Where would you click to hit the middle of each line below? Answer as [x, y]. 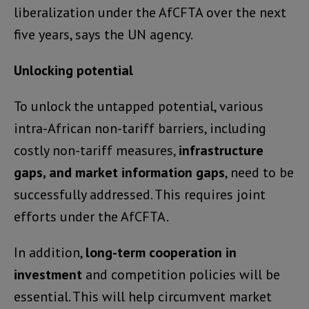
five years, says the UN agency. [103, 34]
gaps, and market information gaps [119, 172]
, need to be [259, 172]
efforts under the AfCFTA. [91, 216]
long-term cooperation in [161, 252]
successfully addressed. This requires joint [140, 194]
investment [48, 274]
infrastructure [221, 150]
